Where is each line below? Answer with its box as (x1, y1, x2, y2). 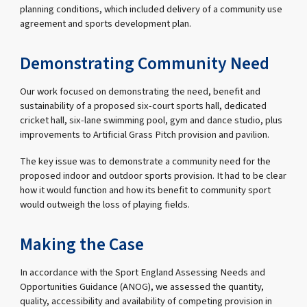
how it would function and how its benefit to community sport (20, 183, 271, 198)
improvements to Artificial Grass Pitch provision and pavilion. (20, 127, 270, 142)
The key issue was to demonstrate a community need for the (20, 154, 271, 169)
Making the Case (20, 232, 145, 257)
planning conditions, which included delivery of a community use (20, 2, 283, 17)
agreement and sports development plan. (20, 16, 192, 32)
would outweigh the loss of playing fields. (20, 197, 191, 212)
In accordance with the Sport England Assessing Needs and (20, 265, 266, 280)
